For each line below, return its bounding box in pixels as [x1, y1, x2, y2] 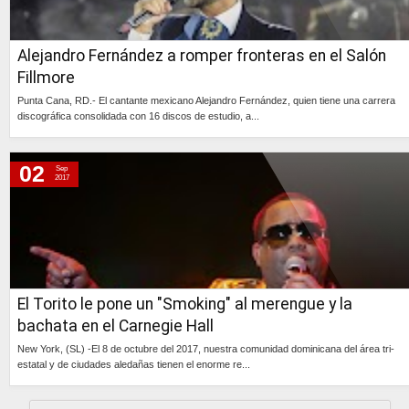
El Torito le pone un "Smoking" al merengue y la [17, 295, 352, 314]
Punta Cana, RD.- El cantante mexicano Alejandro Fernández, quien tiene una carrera [17, 95, 395, 107]
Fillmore [17, 68, 75, 88]
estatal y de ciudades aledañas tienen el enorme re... [17, 359, 250, 371]
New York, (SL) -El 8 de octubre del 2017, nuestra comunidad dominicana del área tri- [17, 343, 394, 355]
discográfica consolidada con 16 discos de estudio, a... [17, 110, 259, 122]
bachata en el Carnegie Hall [17, 317, 214, 336]
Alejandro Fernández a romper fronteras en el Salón [17, 47, 386, 66]
